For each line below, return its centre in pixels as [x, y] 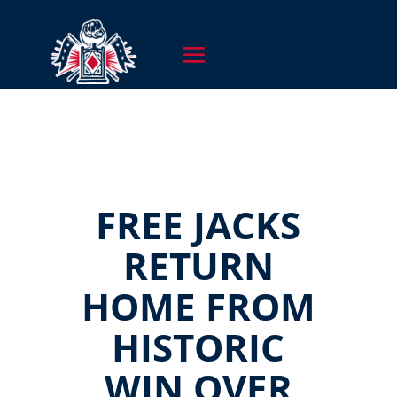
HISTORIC [198, 347]
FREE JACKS [198, 225]
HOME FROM [198, 306]
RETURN [198, 265]
